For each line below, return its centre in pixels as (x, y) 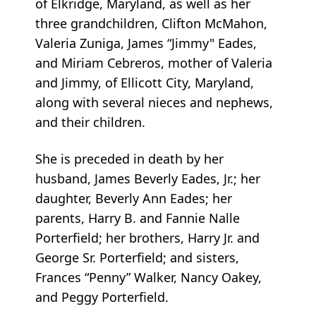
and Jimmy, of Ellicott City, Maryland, (145, 83)
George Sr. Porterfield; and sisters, (137, 258)
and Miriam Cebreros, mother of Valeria (154, 63)
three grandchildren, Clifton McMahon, (151, 24)
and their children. (90, 122)
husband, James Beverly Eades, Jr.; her (148, 179)
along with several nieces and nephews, (154, 103)
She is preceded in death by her (129, 159)
